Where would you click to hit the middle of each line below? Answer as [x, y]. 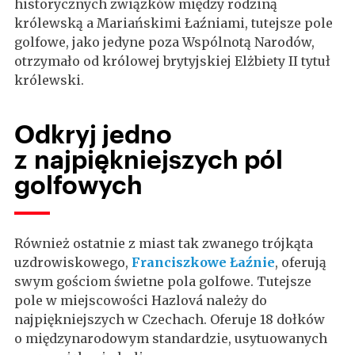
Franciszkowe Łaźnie [203, 262]
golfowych [78, 184]
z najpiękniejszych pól [149, 159]
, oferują [301, 262]
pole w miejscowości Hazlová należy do [141, 300]
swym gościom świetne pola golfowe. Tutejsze [163, 281]
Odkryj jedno [93, 134]
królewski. [49, 80]
